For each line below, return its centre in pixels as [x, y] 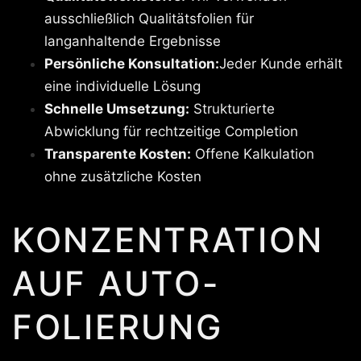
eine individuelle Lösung [122, 86]
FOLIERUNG [118, 327]
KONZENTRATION [168, 240]
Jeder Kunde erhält [281, 64]
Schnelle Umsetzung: [117, 109]
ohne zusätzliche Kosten [123, 176]
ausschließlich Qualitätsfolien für [149, 19]
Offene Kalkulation [253, 154]
